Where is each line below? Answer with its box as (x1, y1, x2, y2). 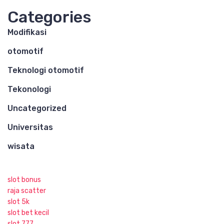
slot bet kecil (7, 208, 49, 217)
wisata (7, 141, 34, 151)
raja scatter (7, 186, 46, 195)
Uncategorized (7, 103, 66, 113)
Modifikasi (7, 27, 46, 37)
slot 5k (7, 197, 29, 206)
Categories (7, 7, 91, 26)
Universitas (7, 122, 53, 132)
